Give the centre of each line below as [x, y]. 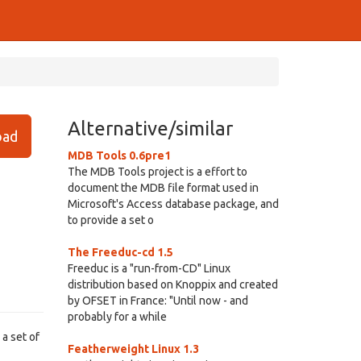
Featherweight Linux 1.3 [133, 349]
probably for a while [117, 317]
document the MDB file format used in [163, 188]
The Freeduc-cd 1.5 [120, 252]
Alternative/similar [150, 129]
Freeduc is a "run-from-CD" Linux [149, 268]
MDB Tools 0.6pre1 [119, 156]
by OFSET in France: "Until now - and [158, 301]
